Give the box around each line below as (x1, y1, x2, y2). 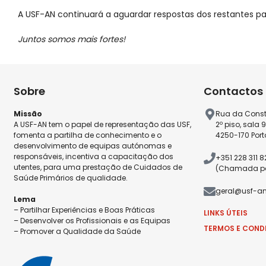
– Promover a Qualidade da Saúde (14, 226, 141, 237)
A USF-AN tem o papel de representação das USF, (14, 119, 192, 130)
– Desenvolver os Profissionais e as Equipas (14, 216, 171, 226)
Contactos (204, 84, 264, 99)
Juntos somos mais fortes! (18, 33, 125, 46)
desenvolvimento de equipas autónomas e (14, 141, 172, 151)
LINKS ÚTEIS (204, 208, 248, 218)
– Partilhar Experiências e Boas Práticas (14, 205, 156, 216)
